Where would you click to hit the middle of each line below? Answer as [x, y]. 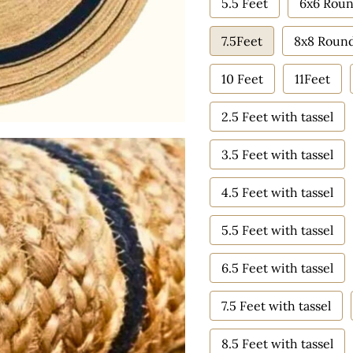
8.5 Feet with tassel [277, 344]
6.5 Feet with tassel [277, 268]
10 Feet [242, 79]
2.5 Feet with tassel [277, 117]
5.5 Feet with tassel [277, 230]
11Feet [312, 79]
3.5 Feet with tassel [277, 154]
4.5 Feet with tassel [277, 192]
